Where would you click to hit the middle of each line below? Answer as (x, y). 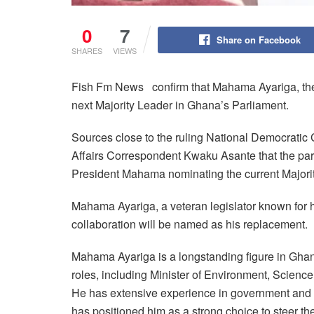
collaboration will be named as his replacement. (190, 224)
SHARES (87, 51)
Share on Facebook (258, 40)
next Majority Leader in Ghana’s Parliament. (180, 105)
